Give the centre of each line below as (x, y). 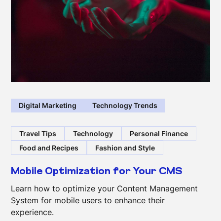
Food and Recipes (49, 148)
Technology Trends (125, 106)
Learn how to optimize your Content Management (105, 189)
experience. (33, 212)
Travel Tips (38, 133)
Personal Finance (159, 133)
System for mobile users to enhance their (88, 201)
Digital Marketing (48, 106)
